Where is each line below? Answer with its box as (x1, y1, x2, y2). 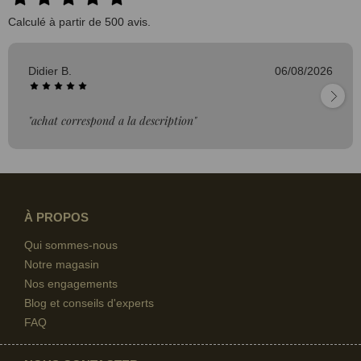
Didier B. (28, 64, 75, 78)
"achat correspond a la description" (28, 113, 197, 129)
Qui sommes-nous (24, 239, 118, 252)
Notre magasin (24, 258, 99, 272)
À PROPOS (24, 210, 89, 225)
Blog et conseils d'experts (24, 297, 154, 310)
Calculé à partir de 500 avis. (8, 15, 151, 29)
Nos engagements (24, 277, 118, 291)
